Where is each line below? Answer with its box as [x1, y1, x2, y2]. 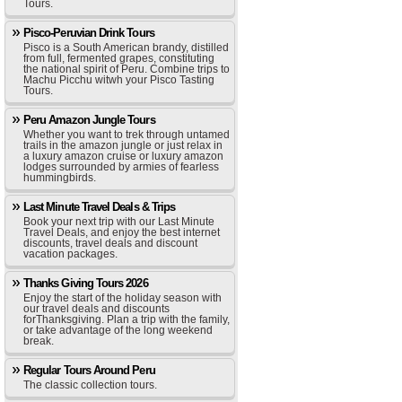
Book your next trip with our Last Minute [23, 215, 214, 228]
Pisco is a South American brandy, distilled [23, 41, 229, 54]
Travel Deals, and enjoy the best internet [23, 226, 220, 239]
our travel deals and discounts [23, 302, 170, 315]
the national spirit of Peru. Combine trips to [23, 63, 230, 75]
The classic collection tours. [23, 379, 157, 391]
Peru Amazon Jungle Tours [23, 113, 155, 127]
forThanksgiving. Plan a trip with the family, [23, 313, 230, 326]
